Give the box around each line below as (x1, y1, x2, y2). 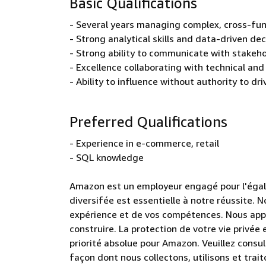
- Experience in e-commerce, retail (69, 137, 219, 149)
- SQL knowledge (69, 151, 144, 163)
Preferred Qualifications (69, 113, 227, 130)
